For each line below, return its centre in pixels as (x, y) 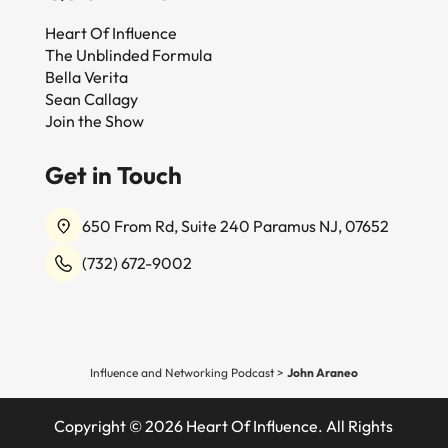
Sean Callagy (91, 98)
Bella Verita (86, 76)
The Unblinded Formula (128, 54)
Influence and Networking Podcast (181, 372)
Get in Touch (113, 174)
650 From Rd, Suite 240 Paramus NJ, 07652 (235, 225)
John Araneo (322, 372)
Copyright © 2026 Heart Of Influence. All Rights (224, 425)
